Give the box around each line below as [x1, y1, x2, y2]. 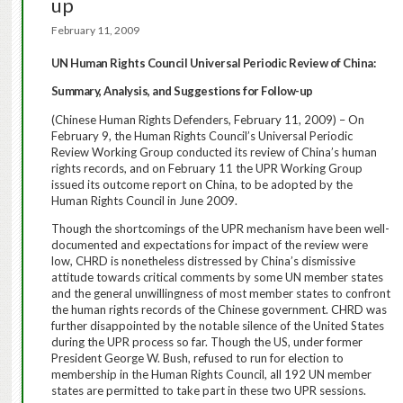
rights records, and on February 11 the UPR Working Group [50, 160, 363, 175]
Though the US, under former [210, 335, 363, 350]
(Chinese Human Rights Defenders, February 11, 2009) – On [50, 112, 364, 127]
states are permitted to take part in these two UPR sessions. [50, 383, 366, 399]
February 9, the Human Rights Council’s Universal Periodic [50, 128, 353, 143]
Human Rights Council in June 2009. [50, 193, 237, 208]
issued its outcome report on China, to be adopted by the [50, 176, 353, 192]
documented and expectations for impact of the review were [50, 237, 368, 253]
